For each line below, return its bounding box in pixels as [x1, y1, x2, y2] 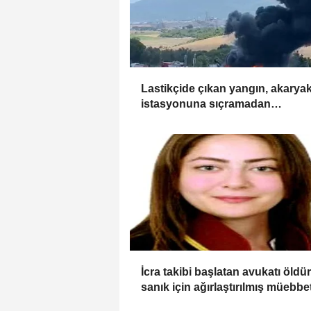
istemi [141, 296, 172, 309]
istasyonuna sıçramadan [141, 98, 271, 110]
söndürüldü [141, 113, 203, 126]
